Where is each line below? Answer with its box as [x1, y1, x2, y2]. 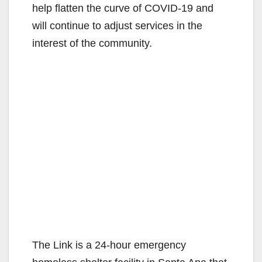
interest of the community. [32, 37, 152, 49]
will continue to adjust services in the [32, 19, 202, 32]
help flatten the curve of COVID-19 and [32, 2, 213, 14]
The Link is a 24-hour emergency [32, 239, 186, 251]
